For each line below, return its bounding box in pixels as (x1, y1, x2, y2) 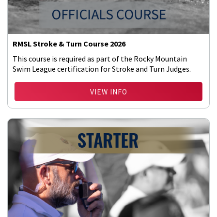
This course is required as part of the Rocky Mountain (13, 54, 187, 63)
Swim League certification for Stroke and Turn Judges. (13, 64, 191, 74)
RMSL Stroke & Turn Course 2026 (13, 39, 125, 48)
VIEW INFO (90, 87, 127, 96)
